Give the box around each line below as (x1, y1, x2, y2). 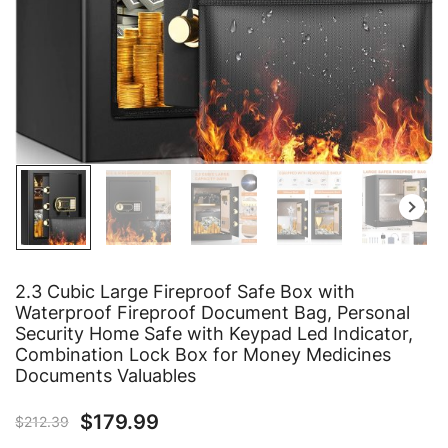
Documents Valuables (15, 364, 196, 386)
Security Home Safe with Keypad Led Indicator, (15, 322, 413, 344)
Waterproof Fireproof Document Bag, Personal (15, 301, 410, 323)
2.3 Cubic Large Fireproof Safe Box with (15, 280, 355, 302)
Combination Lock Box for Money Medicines (15, 343, 391, 365)
